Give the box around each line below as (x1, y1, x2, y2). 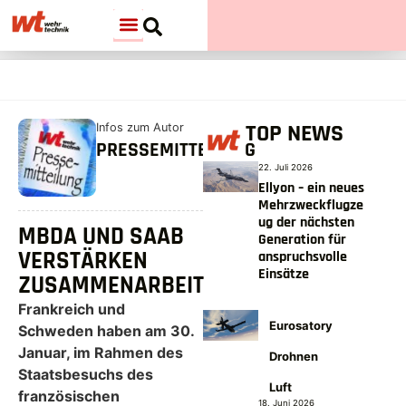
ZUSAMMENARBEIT (18, 270, 204, 302)
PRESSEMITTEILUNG (96, 137, 256, 164)
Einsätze (258, 265, 310, 284)
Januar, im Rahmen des (18, 343, 183, 362)
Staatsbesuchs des (18, 365, 153, 384)
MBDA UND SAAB (18, 221, 184, 253)
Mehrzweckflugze (258, 196, 364, 215)
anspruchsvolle (258, 247, 348, 266)
